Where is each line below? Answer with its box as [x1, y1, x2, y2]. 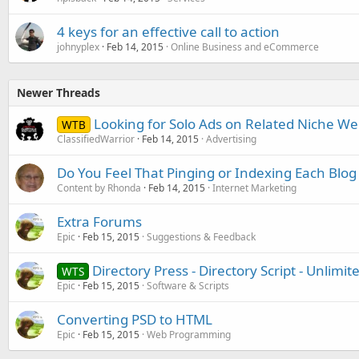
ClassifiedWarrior [57, 132, 135, 146]
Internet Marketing [212, 181, 296, 195]
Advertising [206, 132, 256, 146]
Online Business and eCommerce [171, 40, 319, 54]
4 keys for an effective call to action [57, 22, 280, 41]
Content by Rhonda [57, 181, 141, 195]
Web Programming [147, 328, 231, 341]
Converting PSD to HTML [57, 310, 212, 329]
